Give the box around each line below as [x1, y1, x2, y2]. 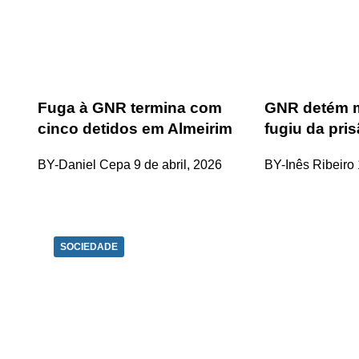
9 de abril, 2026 [134, 157, 222, 171]
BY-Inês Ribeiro [264, 157, 355, 171]
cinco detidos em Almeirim [38, 119, 232, 137]
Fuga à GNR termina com [38, 99, 222, 116]
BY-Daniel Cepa [38, 157, 131, 171]
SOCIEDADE [60, 240, 118, 252]
